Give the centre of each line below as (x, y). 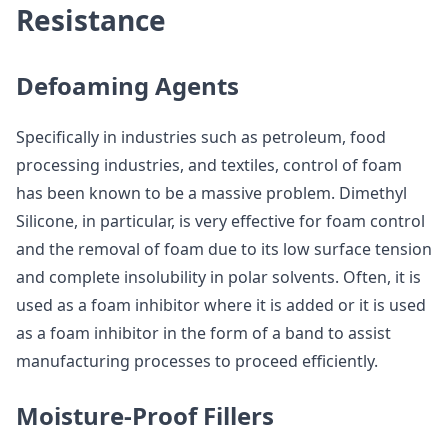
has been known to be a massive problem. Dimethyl (211, 193)
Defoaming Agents (127, 85)
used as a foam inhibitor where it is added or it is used (221, 305)
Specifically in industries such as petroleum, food (201, 137)
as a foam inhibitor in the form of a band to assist (203, 333)
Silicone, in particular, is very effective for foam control (220, 221)
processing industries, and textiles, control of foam (209, 165)
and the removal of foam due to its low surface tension (224, 249)
